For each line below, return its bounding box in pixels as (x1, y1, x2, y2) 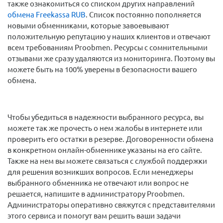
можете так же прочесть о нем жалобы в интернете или (7, 123, 202, 132)
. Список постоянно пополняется (86, 10, 201, 19)
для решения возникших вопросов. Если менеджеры (7, 167, 193, 176)
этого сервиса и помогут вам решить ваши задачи (7, 211, 181, 220)
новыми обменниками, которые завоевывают (7, 21, 169, 30)
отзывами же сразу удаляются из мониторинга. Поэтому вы (7, 54, 215, 63)
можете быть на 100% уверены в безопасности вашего (7, 65, 197, 74)
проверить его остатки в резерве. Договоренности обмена (7, 134, 214, 143)
